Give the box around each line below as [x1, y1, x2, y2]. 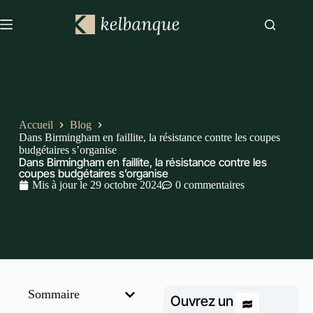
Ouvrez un [170, 293, 233, 310]
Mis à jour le [31, 178, 87, 191]
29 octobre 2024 [89, 178, 162, 191]
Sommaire [28, 287, 80, 301]
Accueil [18, 118, 53, 131]
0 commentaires [175, 178, 245, 191]
